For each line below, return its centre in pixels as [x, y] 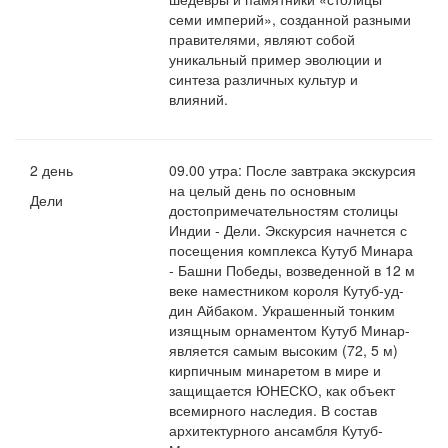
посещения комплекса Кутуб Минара [291, 250]
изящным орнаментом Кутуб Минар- [290, 330]
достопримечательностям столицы [284, 210]
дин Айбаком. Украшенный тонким [282, 310]
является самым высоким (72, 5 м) [284, 350]
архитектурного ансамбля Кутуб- [276, 430]
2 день [51, 170]
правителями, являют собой [262, 39]
